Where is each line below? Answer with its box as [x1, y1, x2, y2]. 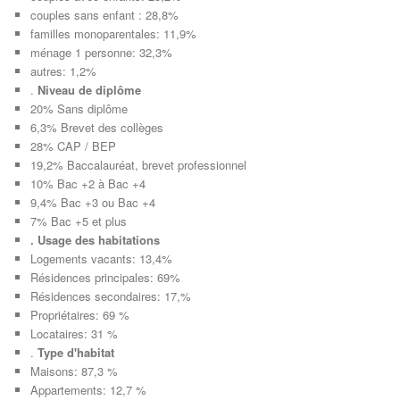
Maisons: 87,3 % [30, 362, 119, 379]
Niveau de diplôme [37, 80, 142, 98]
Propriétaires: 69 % [30, 305, 130, 323]
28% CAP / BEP [30, 137, 117, 154]
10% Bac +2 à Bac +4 [30, 174, 146, 192]
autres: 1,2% [30, 62, 97, 79]
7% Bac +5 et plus [30, 212, 128, 229]
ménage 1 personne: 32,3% [30, 43, 173, 61]
